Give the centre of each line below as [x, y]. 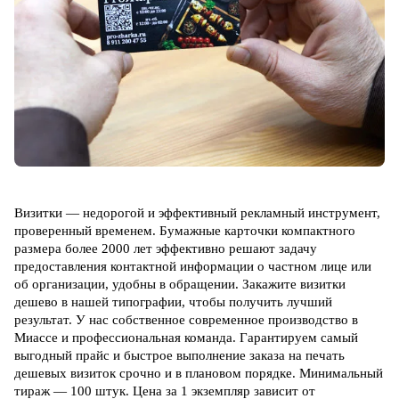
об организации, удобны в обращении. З [132, 285]
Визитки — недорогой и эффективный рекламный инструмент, [197, 213]
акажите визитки [297, 285]
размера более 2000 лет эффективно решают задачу [166, 249]
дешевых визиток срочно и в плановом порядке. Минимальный [199, 374]
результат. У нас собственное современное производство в [186, 320]
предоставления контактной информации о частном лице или [193, 267]
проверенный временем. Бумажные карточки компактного [185, 231]
